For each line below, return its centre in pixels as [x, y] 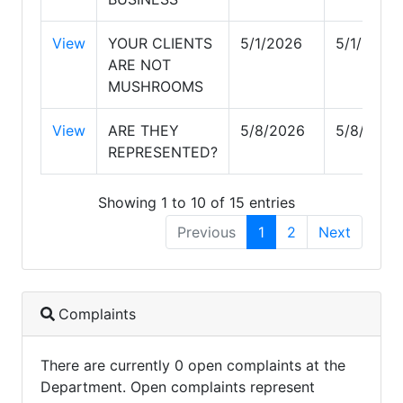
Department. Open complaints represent [178, 387]
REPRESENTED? [163, 152]
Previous [206, 233]
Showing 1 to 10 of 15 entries [196, 203]
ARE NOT [139, 64]
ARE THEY [143, 130]
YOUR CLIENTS [160, 43]
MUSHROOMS [156, 86]
